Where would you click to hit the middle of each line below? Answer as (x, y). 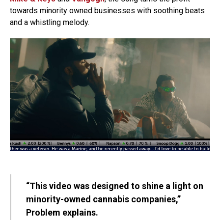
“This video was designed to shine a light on (115, 186)
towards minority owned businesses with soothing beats (107, 11)
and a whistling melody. (50, 23)
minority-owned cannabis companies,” (103, 199)
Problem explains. (62, 212)
